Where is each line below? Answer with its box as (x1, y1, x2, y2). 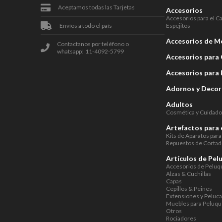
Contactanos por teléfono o (57, 40, 129, 48)
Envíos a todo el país (59, 22, 112, 29)
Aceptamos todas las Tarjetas (58, 3, 135, 11)
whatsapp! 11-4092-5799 (57, 48, 124, 55)
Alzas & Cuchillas (166, 170, 212, 177)
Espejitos (166, 22, 191, 29)
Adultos (166, 100, 193, 109)
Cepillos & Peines (166, 185, 213, 192)
